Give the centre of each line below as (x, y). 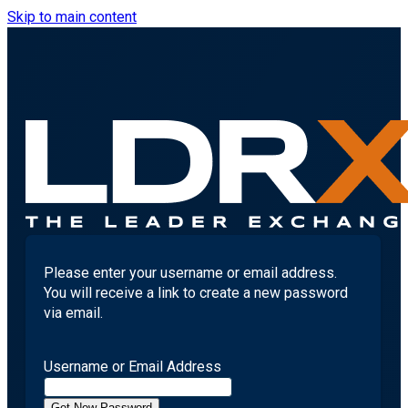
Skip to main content (72, 17)
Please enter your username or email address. (190, 273)
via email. (73, 313)
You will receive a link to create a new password (196, 293)
